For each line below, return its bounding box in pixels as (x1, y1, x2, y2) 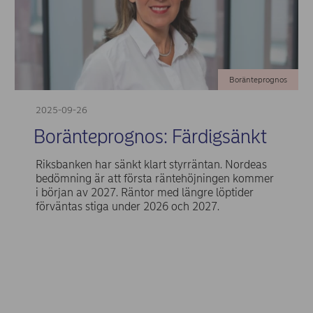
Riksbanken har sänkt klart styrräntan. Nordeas (35, 157, 267, 171)
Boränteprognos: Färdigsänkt (33, 125, 267, 149)
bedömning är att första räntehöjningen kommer (35, 171, 274, 185)
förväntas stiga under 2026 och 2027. (35, 199, 219, 213)
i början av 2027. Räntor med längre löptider (35, 185, 254, 199)
